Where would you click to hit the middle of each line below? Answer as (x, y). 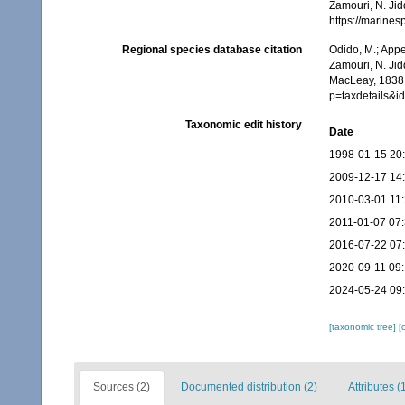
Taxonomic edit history (243, 125)
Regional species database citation (212, 50)
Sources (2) (122, 387)
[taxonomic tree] (363, 327)
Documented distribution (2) (249, 387)
